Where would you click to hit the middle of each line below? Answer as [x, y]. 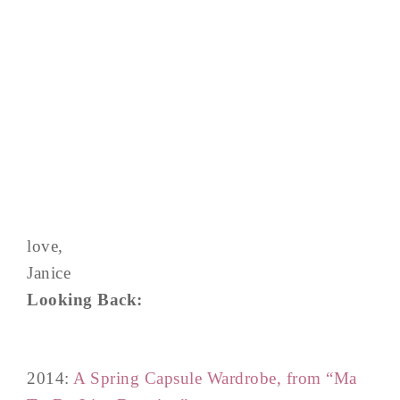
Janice [49, 273]
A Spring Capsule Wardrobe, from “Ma [215, 378]
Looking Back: [85, 300]
